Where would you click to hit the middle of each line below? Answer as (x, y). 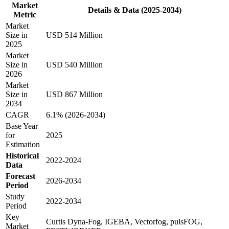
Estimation (23, 144)
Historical (22, 155)
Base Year (22, 126)
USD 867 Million (74, 94)
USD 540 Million (74, 64)
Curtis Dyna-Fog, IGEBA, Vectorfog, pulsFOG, (124, 221)
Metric (25, 14)
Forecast (20, 176)
